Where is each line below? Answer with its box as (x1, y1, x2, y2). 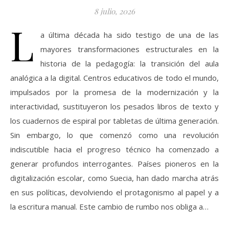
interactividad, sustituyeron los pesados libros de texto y (10, 101, 219, 111)
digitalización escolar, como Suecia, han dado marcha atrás (10, 172, 219, 183)
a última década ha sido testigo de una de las (40, 29, 219, 40)
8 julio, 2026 (94, 6, 135, 16)
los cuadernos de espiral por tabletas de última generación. (10, 115, 219, 126)
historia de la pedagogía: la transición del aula (40, 58, 219, 68)
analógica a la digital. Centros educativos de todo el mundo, (10, 72, 219, 83)
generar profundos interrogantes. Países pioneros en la (10, 158, 219, 169)
